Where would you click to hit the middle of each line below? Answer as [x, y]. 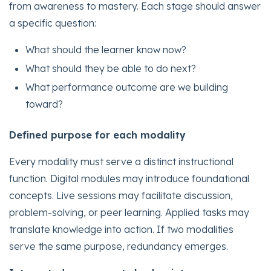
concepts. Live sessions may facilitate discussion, [121, 195]
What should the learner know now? [106, 49]
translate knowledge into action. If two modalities [121, 229]
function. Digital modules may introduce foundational [129, 178]
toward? [44, 104]
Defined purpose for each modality [97, 135]
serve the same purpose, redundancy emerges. [119, 246]
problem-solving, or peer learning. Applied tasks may [129, 212]
